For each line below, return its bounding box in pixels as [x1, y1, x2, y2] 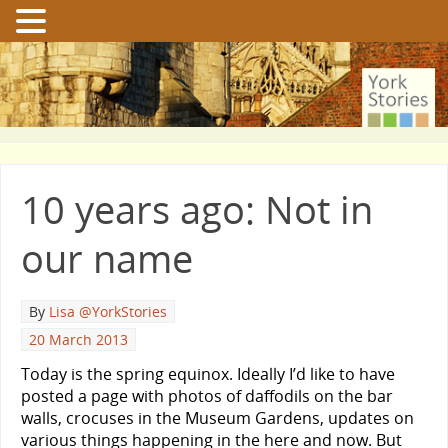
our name [21, 232, 193, 284]
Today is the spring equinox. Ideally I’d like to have [21, 362, 395, 385]
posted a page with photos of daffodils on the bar [21, 384, 393, 407]
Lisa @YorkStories [49, 302, 167, 322]
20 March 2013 [29, 329, 128, 349]
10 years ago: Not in [21, 183, 373, 235]
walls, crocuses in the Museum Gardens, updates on [21, 406, 414, 429]
